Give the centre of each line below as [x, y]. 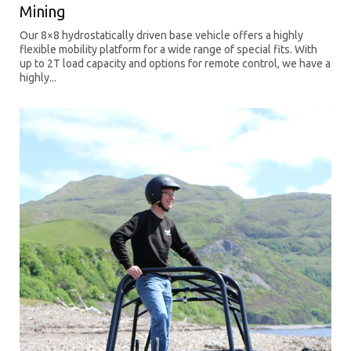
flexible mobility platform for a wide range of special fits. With [168, 50]
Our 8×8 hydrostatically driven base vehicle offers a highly [161, 36]
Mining [43, 12]
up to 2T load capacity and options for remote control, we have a [175, 64]
